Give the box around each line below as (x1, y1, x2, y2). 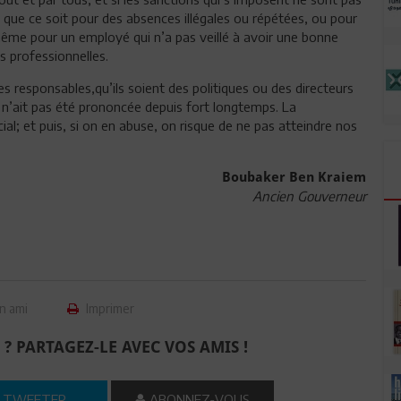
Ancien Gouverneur (252, 187, 366, 204)
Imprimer (83, 300, 135, 316)
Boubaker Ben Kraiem (221, 168, 366, 185)
